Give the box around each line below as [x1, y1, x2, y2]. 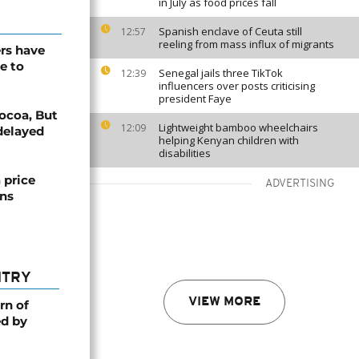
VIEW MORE [188, 296, 260, 309]
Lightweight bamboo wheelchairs [159, 120, 318, 135]
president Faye [159, 91, 232, 106]
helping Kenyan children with [159, 133, 299, 147]
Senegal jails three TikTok [159, 66, 283, 80]
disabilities [159, 146, 211, 160]
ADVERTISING [265, 178, 335, 190]
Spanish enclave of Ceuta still [159, 24, 302, 38]
